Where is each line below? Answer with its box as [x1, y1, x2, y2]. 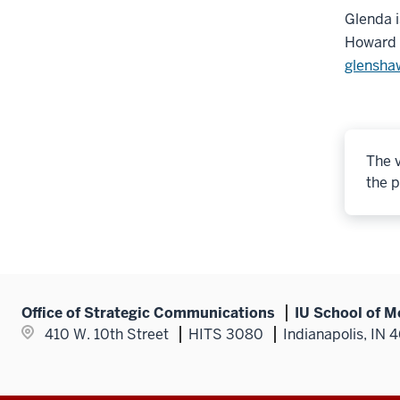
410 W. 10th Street [45, 324, 169, 344]
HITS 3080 [188, 324, 263, 344]
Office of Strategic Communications [21, 303, 275, 322]
